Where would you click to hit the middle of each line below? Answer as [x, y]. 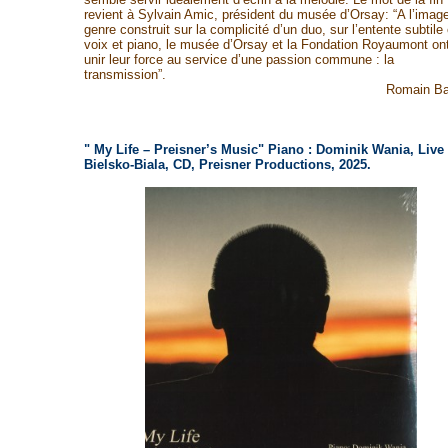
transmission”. [124, 74]
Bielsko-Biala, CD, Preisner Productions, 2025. [227, 164]
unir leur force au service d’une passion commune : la [238, 59]
